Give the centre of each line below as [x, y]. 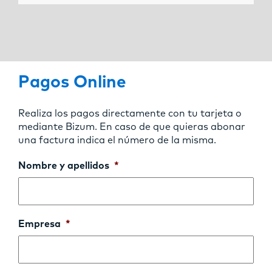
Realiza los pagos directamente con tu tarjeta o [130, 113]
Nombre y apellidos [64, 165]
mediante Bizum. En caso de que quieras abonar [132, 127]
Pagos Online [72, 82]
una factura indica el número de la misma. [117, 140]
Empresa [39, 224]
